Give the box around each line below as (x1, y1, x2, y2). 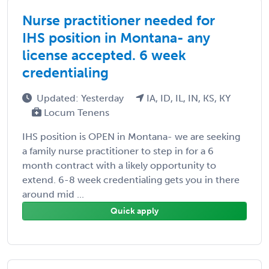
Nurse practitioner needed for (22, 11, 215, 29)
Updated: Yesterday (37, 92, 126, 104)
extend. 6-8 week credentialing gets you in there (22, 174, 240, 186)
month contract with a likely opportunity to (22, 159, 216, 171)
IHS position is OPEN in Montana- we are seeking (22, 130, 240, 142)
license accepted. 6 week (22, 46, 186, 64)
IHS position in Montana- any (22, 29, 210, 46)
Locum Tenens (41, 106, 109, 118)
